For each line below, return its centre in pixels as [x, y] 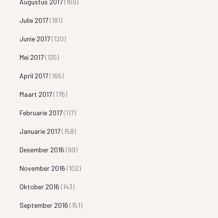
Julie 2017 [34, 20]
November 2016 [43, 168]
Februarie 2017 [41, 112]
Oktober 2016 [40, 186]
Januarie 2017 [40, 131]
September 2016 [44, 205]
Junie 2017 [35, 38]
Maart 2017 [36, 94]
